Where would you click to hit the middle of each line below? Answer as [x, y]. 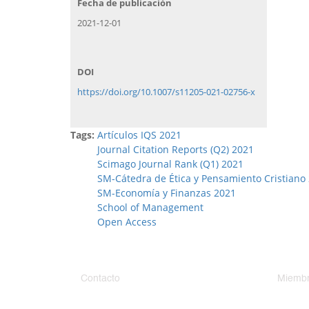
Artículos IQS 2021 [139, 134]
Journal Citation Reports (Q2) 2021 [177, 149]
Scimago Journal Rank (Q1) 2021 [170, 163]
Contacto [100, 278]
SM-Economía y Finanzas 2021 [167, 192]
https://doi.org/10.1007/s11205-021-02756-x [166, 91]
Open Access [127, 221]
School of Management [150, 207]
